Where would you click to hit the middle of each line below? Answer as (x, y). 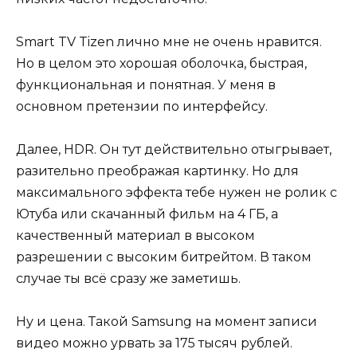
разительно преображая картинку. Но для (157, 171)
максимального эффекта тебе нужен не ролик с (177, 192)
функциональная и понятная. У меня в (146, 84)
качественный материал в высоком (135, 235)
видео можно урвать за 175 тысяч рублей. (154, 343)
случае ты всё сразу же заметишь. (128, 278)
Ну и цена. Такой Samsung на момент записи (167, 322)
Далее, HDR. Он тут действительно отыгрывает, (174, 149)
